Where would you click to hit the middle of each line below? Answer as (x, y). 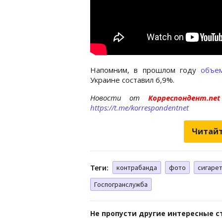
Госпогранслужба (121, 184)
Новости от (115, 97)
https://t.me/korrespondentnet (139, 107)
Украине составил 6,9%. (132, 80)
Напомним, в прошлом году (146, 70)
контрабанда (137, 167)
